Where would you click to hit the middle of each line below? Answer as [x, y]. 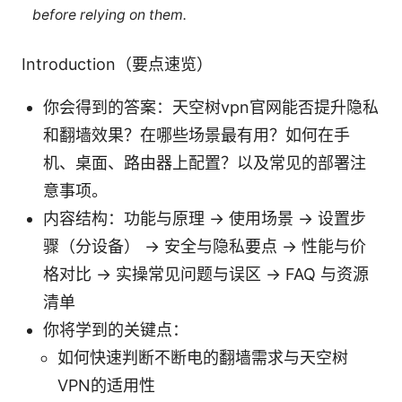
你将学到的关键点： [116, 330]
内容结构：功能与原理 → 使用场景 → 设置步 [205, 219]
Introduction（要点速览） [117, 65]
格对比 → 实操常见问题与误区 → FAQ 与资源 [206, 275]
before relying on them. [109, 14]
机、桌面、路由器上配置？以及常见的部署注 [205, 163]
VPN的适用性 [106, 386]
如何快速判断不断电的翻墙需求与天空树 [203, 358]
